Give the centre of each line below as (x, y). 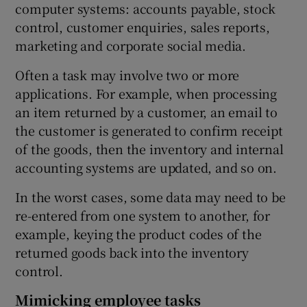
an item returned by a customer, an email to (146, 111)
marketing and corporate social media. (131, 45)
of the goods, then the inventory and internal (149, 148)
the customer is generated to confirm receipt (149, 130)
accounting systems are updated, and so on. (146, 167)
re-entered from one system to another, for (143, 215)
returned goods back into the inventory (132, 252)
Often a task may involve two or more (127, 74)
